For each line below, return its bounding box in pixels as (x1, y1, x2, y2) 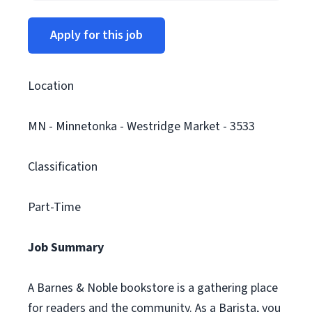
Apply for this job (50, 26, 143, 44)
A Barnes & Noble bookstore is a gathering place (28, 279, 278, 297)
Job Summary (28, 239, 104, 256)
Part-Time (28, 198, 81, 216)
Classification (28, 158, 97, 175)
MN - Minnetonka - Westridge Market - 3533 (28, 118, 255, 135)
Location (28, 77, 74, 95)
